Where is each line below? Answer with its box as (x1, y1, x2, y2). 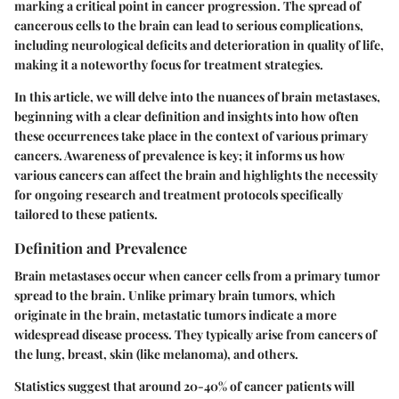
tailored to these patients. (14, 205, 158, 223)
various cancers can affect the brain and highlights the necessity (14, 166, 378, 183)
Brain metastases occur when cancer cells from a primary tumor (14, 267, 380, 285)
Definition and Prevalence (14, 237, 187, 257)
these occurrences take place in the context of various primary (14, 126, 368, 144)
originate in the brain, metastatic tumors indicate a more (14, 306, 337, 324)
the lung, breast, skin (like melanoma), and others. (14, 346, 298, 363)
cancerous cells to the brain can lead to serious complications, (14, 16, 363, 34)
